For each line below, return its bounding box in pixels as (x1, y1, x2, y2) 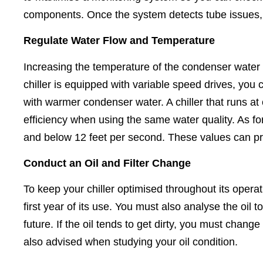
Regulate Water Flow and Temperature (23, 35, 215, 47)
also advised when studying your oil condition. (23, 236, 238, 248)
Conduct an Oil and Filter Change (23, 157, 191, 169)
